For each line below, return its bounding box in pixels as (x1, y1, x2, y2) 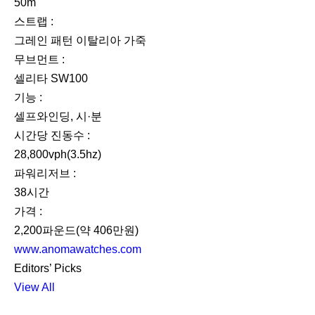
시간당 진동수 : (14, 129, 90, 142)
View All (14, 281, 55, 294)
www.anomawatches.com (14, 243, 141, 256)
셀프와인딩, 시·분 (14, 110, 102, 123)
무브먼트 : (14, 53, 65, 66)
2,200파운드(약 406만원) (14, 224, 139, 237)
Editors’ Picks (14, 262, 82, 275)
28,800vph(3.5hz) (14, 148, 101, 161)
